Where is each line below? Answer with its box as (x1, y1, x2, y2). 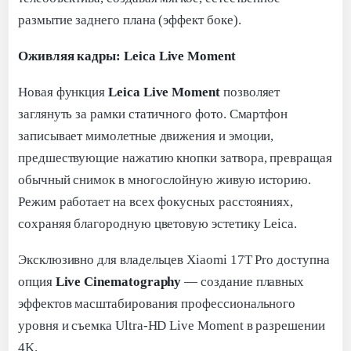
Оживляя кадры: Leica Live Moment (18, 48, 236, 63)
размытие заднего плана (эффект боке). (18, 12, 241, 27)
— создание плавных (181, 273, 305, 289)
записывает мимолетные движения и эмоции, (18, 128, 274, 143)
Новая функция (18, 84, 109, 100)
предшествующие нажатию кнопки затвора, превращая (18, 150, 332, 165)
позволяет (219, 84, 280, 100)
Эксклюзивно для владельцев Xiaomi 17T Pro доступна (18, 251, 330, 267)
